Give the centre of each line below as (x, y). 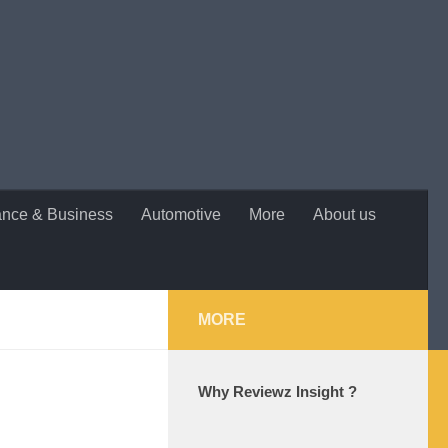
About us (344, 214)
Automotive (181, 214)
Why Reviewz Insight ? (277, 391)
